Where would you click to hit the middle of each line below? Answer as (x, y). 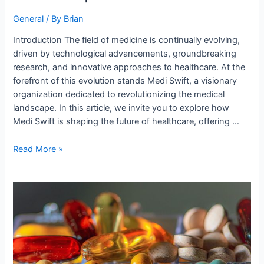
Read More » (38, 149)
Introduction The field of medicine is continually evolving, (127, 40)
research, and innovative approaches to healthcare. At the (129, 67)
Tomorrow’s (37, 202)
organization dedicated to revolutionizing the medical (119, 95)
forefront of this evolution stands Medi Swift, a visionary (125, 81)
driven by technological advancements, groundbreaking (125, 54)
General (29, 19)
